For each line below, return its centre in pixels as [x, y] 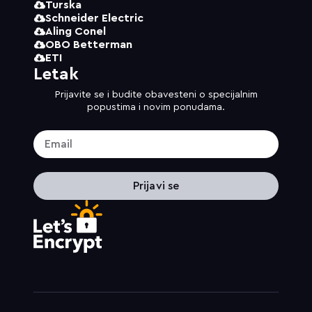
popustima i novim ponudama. [156, 107]
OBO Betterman [89, 44]
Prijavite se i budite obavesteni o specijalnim [156, 94]
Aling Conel [76, 31]
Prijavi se [156, 186]
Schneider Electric [94, 18]
